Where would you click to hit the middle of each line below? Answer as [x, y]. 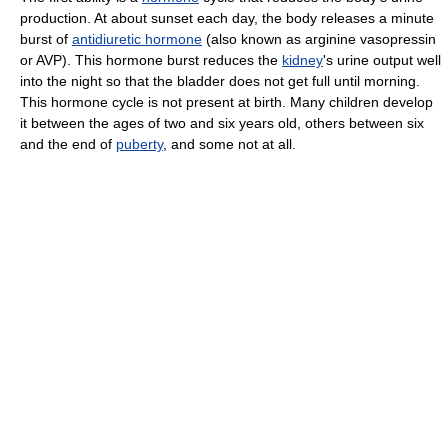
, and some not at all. [229, 143]
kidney [302, 59]
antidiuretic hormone [137, 38]
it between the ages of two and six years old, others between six [222, 122]
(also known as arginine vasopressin [319, 38]
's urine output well [382, 59]
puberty [139, 143]
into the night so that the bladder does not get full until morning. [220, 80]
